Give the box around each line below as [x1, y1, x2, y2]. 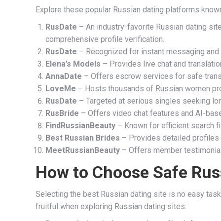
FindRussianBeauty [45, 121, 115, 130]
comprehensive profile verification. [45, 35, 164, 44]
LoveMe [45, 84, 76, 93]
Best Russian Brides [45, 133, 120, 143]
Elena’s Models [45, 59, 101, 69]
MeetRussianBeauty [45, 146, 120, 155]
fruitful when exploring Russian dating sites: [36, 202, 186, 211]
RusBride [45, 109, 79, 118]
